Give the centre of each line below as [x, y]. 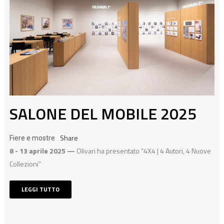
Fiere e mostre [32, 138]
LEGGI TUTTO [40, 189]
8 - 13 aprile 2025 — [43, 150]
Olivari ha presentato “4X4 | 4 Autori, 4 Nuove [143, 150]
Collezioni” [25, 163]
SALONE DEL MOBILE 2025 [103, 113]
